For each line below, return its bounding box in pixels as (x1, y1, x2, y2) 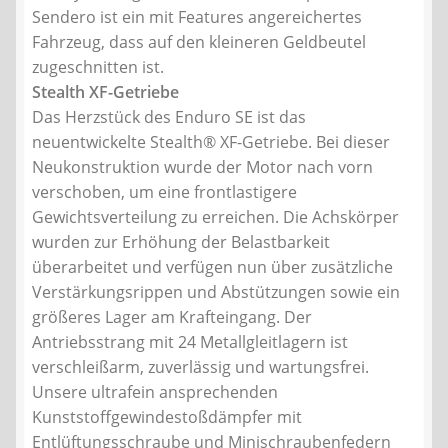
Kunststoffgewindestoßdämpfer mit (32, 406, 302, 429)
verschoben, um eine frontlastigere (32, 181, 297, 204)
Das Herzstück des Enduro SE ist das (32, 106, 306, 129)
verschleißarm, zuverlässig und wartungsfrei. (32, 356, 369, 379)
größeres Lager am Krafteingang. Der (32, 306, 312, 329)
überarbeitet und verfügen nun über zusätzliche (32, 256, 393, 279)
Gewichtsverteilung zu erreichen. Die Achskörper (32, 206, 399, 229)
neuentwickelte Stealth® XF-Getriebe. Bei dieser (32, 131, 390, 154)
